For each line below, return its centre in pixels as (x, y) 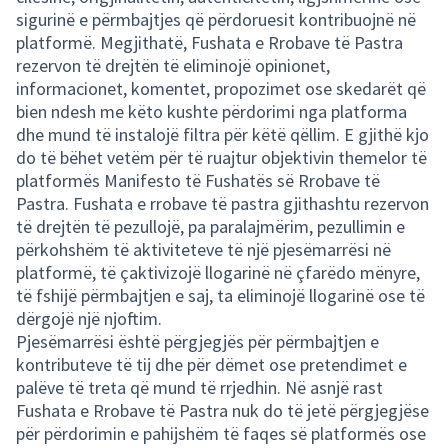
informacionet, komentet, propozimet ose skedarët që (221, 88)
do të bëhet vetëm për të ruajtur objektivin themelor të (221, 157)
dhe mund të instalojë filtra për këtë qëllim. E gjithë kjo (222, 134)
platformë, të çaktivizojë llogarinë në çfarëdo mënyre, (218, 272)
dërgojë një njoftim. (89, 318)
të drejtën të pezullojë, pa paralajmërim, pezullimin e (210, 226)
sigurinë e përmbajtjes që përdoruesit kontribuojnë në (216, 19)
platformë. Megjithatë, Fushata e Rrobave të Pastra (209, 42)
